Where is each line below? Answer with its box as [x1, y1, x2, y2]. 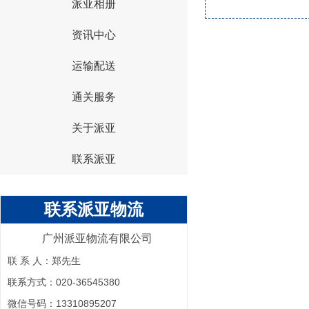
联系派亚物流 [44, 199, 143, 219]
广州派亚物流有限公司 [42, 232, 152, 244]
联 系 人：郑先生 [8, 255, 81, 266]
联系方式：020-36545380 [8, 276, 120, 288]
